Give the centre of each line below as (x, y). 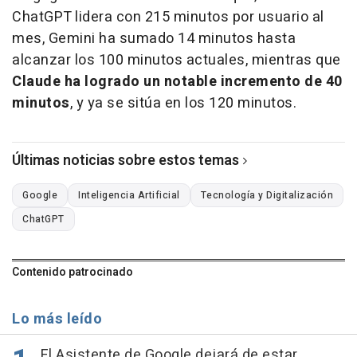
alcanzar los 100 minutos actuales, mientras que (177, 61)
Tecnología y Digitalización (267, 196)
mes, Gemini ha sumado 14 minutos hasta (154, 39)
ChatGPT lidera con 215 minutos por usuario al (168, 18)
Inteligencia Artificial (129, 196)
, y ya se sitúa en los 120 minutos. (183, 104)
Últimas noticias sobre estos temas (126, 161)
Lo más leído (57, 320)
